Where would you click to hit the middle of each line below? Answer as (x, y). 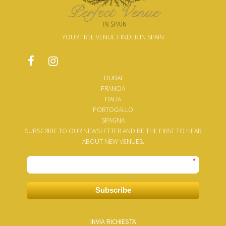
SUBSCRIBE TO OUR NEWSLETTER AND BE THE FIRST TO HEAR (113, 131)
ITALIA (113, 99)
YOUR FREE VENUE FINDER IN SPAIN (113, 37)
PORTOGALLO (113, 109)
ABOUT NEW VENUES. (113, 141)
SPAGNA (113, 120)
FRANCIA (113, 88)
